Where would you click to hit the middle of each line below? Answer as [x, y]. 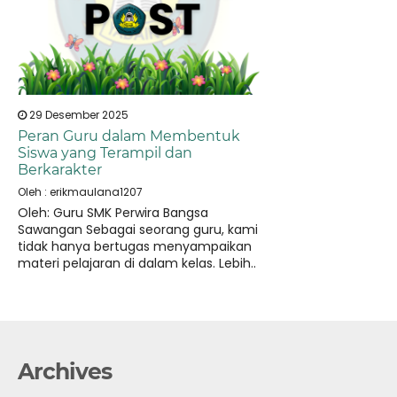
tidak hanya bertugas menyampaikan [135, 247]
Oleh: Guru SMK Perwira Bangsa [113, 213]
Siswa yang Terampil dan [105, 153]
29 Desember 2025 [78, 115]
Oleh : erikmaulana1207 [80, 192]
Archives [65, 372]
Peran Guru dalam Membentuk [129, 136]
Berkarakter [60, 170]
